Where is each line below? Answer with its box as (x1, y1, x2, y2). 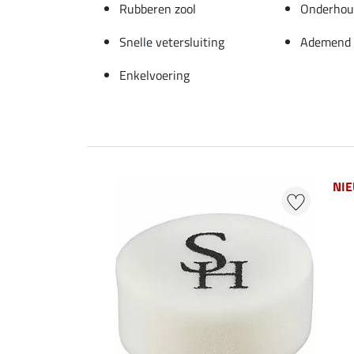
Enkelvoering (119, 65, 190, 85)
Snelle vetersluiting (119, 32, 224, 51)
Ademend (300, 32, 351, 51)
